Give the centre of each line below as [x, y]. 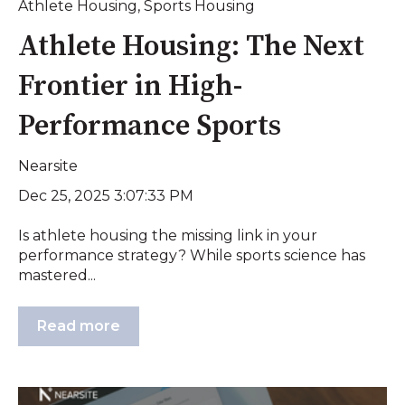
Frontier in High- [130, 86]
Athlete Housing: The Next [191, 47]
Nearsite [48, 165]
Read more [79, 325]
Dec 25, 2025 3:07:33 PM [106, 196]
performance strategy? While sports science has [192, 256]
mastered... [57, 276]
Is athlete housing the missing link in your [168, 236]
